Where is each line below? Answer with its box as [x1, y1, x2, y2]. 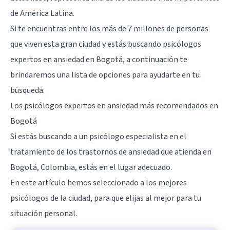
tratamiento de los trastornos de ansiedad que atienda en [10, 146, 212, 158]
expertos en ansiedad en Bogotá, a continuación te [10, 54, 187, 66]
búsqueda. [10, 85, 45, 97]
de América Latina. [10, 8, 74, 20]
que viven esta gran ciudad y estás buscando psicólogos [10, 39, 201, 50]
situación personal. [10, 208, 77, 220]
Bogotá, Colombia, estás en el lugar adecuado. [10, 162, 172, 174]
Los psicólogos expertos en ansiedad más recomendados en [10, 100, 218, 112]
